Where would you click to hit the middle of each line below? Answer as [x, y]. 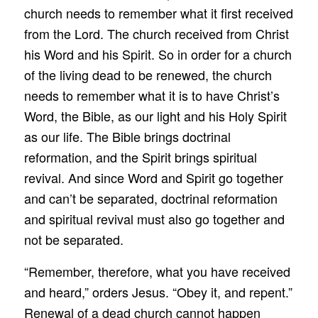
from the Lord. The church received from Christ [156, 34]
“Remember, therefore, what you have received [157, 271]
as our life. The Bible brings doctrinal [127, 137]
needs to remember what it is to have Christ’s [152, 95]
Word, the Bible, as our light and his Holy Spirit [155, 116]
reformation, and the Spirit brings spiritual [140, 157]
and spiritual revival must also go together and [154, 219]
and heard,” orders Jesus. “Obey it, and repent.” [158, 291]
